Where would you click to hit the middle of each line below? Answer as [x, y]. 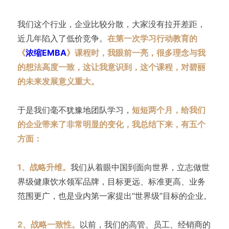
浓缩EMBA [46, 53]
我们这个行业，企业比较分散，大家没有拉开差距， [111, 24]
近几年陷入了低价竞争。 [62, 39]
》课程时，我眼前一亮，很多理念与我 [136, 53]
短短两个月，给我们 [168, 110]
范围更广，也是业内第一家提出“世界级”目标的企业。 [114, 196]
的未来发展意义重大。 [58, 82]
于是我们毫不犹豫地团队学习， [74, 110]
